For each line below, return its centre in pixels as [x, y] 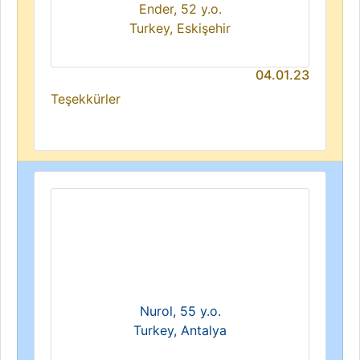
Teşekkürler [86, 99]
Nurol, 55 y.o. [180, 311]
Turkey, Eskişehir [180, 28]
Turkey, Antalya [180, 330]
